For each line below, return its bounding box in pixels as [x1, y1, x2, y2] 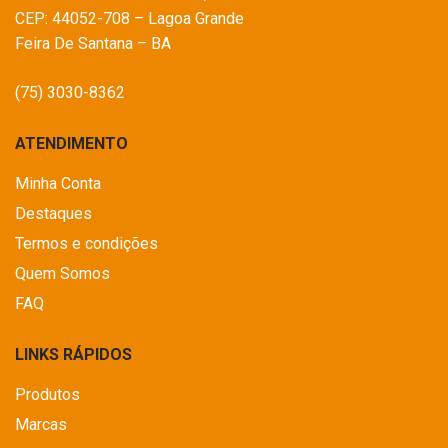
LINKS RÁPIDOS [15, 345, 132, 365]
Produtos [15, 385, 80, 405]
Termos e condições [15, 234, 158, 254]
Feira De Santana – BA [15, 34, 171, 54]
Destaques [15, 204, 92, 224]
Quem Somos [15, 264, 110, 284]
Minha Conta [15, 174, 101, 194]
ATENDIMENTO [15, 134, 128, 154]
